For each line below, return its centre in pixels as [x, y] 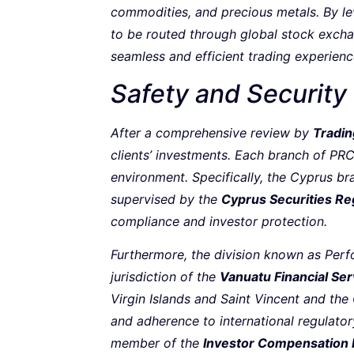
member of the [157, 343]
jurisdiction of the [165, 276]
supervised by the [166, 199]
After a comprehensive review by [212, 132]
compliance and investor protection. [219, 221]
